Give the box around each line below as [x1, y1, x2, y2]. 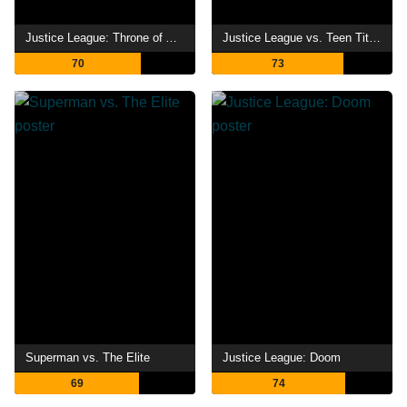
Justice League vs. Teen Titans [369, 30, 382, 45]
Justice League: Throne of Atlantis [165, 30, 178, 45]
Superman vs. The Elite [25, 350, 151, 364]
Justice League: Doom [223, 350, 342, 364]
